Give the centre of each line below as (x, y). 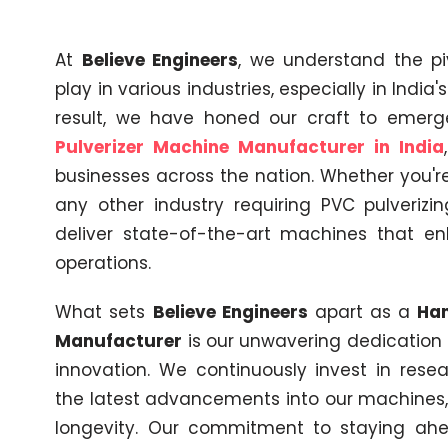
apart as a (362, 312)
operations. (103, 263)
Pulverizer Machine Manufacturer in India (249, 147)
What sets (104, 312)
